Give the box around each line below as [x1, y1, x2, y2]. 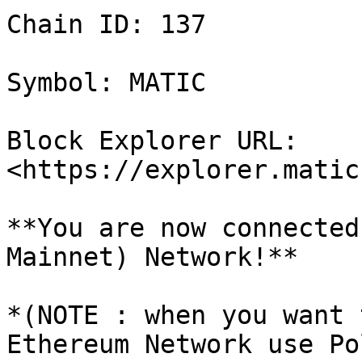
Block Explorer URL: [6, 126, 298, 155]
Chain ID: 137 [6, 10, 206, 39]
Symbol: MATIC [6, 68, 206, 97]
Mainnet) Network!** [6, 242, 298, 271]
